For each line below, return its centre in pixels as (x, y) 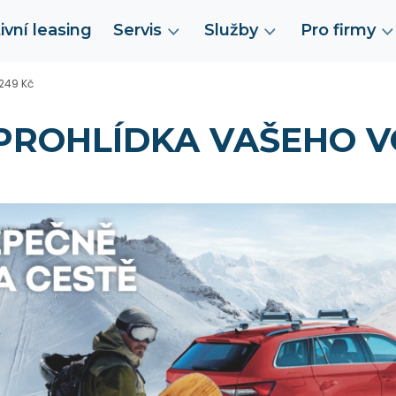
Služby (232, 30)
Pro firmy (339, 30)
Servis (138, 30)
